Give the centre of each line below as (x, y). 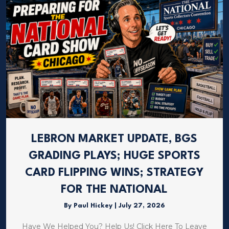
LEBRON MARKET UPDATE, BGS (114, 139)
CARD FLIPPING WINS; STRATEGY (114, 173)
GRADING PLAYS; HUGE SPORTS (114, 156)
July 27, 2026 (142, 206)
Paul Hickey (94, 206)
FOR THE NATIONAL (114, 190)
